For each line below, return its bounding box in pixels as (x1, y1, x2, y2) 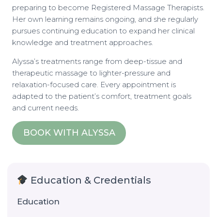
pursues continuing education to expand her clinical (12, 26, 195, 36)
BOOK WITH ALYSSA (23, 127, 115, 139)
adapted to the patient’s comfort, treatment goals (12, 92, 191, 101)
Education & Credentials (28, 174, 151, 186)
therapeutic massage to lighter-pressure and (12, 68, 170, 78)
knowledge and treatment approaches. (12, 38, 153, 47)
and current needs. (12, 103, 79, 113)
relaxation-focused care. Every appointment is (12, 80, 176, 90)
